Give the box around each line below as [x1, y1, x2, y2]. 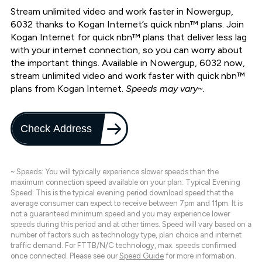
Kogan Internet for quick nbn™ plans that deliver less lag [11, 32, 247, 43]
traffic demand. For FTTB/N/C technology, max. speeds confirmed [11, 241, 236, 250]
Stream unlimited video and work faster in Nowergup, [11, 6, 233, 18]
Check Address [21, 122, 92, 135]
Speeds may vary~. [126, 83, 205, 95]
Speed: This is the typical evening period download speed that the [11, 188, 233, 198]
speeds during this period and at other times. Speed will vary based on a [11, 220, 251, 229]
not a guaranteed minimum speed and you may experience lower [11, 209, 230, 219]
